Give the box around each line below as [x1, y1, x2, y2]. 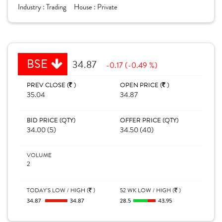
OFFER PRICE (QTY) [120, 115, 178, 125]
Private [97, 1, 117, 12]
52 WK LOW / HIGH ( [120, 186, 174, 195]
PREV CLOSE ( [27, 80, 69, 90]
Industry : [18, 1, 46, 12]
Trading [46, 1, 66, 12]
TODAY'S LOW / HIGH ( [27, 186, 89, 195]
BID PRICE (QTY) [27, 115, 75, 125]
